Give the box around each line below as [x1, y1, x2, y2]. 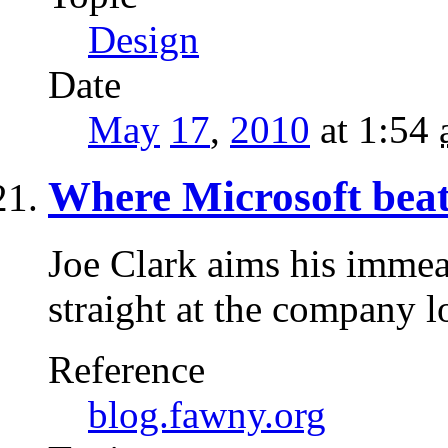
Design [88, 17, 199, 61]
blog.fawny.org [88, 392, 326, 436]
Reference [48, 347, 205, 391]
